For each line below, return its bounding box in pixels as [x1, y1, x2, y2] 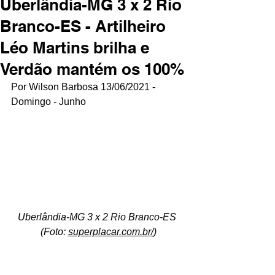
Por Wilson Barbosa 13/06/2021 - [11, 82, 158, 92]
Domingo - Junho [11, 96, 86, 107]
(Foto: [40, 227, 68, 238]
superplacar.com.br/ [68, 227, 153, 238]
